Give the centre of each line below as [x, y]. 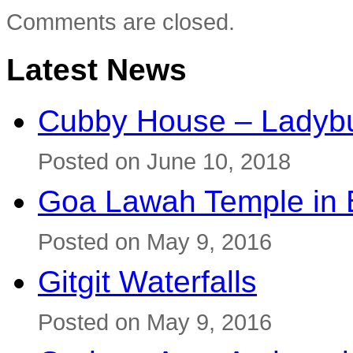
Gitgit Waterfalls [147, 281]
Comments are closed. [121, 22]
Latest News [97, 69]
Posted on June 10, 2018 [164, 161]
